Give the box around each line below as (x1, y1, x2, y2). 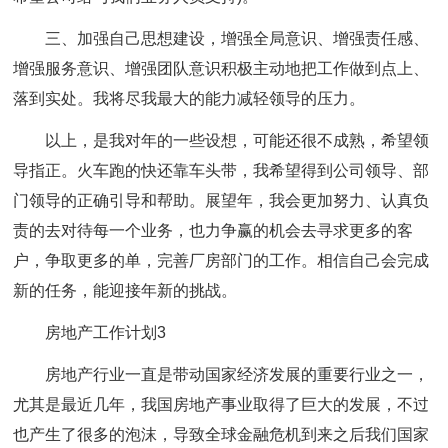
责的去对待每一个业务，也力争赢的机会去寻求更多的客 (13, 222, 414, 239)
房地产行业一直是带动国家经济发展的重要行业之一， (45, 366, 430, 383)
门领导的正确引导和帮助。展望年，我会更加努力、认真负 (13, 192, 430, 209)
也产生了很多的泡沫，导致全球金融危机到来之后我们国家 (13, 426, 430, 443)
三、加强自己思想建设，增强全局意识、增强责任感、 (45, 30, 430, 47)
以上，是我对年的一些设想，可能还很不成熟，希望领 (45, 132, 430, 149)
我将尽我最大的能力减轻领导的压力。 (93, 90, 366, 107)
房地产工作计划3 (45, 324, 167, 341)
